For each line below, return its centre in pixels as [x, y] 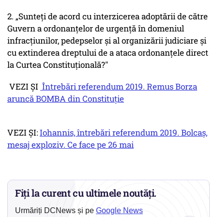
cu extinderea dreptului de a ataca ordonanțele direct [108, 53]
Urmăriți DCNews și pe [55, 211]
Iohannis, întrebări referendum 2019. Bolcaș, [124, 133]
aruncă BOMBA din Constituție [66, 99]
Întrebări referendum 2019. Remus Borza [119, 87]
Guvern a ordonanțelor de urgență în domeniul [96, 29]
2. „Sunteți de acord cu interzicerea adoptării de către [108, 16]
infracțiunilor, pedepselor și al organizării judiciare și [107, 41]
